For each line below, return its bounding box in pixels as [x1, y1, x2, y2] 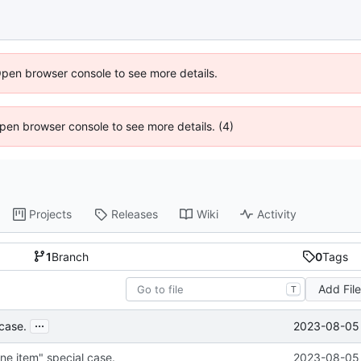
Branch [52, 249, 89, 263]
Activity [257, 207, 297, 222]
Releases [111, 207, 159, 222]
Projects [29, 207, 73, 222]
